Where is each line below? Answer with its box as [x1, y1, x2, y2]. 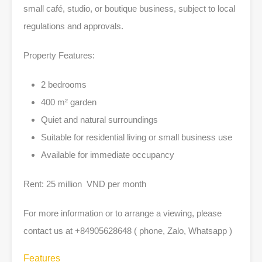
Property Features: [23, 50, 95, 60]
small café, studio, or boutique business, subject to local [23, 4, 235, 13]
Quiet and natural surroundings [41, 115, 158, 125]
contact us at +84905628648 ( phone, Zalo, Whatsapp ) [23, 226, 232, 236]
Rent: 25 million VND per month [23, 179, 146, 189]
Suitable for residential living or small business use [41, 132, 232, 142]
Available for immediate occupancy [41, 150, 174, 160]
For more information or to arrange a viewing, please [23, 208, 222, 218]
